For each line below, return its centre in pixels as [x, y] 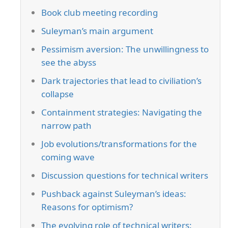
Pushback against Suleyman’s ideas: [114, 194]
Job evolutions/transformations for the [119, 144]
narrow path [66, 126]
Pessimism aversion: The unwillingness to [125, 49]
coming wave [68, 157]
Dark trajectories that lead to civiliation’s [121, 81]
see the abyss [69, 63]
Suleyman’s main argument [97, 31]
